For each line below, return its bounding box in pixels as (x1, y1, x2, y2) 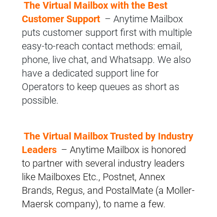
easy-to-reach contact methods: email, (21, 40, 182, 52)
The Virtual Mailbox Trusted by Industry (23, 130, 193, 142)
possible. (21, 94, 59, 106)
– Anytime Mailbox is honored (58, 144, 186, 156)
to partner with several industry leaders (21, 157, 185, 170)
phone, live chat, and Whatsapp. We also (21, 53, 191, 65)
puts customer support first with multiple (21, 26, 192, 38)
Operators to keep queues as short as (21, 80, 179, 93)
